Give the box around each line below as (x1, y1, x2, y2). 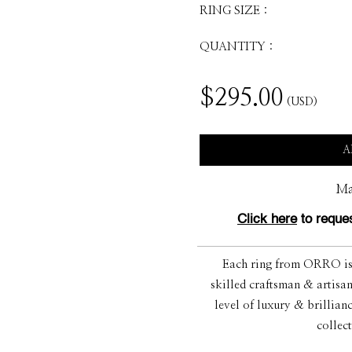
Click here (237, 213, 297, 226)
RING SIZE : (200, 5, 268, 16)
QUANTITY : (200, 41, 273, 53)
